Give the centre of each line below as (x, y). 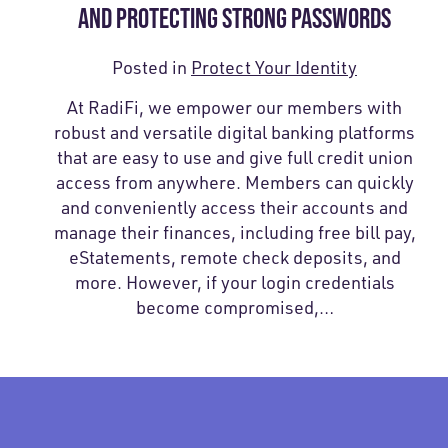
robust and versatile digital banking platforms (235, 131)
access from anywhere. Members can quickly (234, 181)
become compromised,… (234, 306)
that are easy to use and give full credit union (234, 156)
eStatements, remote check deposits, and (234, 256)
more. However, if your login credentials (234, 281)
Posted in (152, 66)
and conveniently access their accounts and (235, 206)
